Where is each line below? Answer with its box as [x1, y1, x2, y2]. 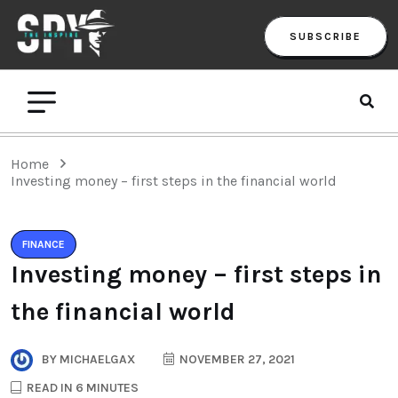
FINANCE [22, 237, 65, 251]
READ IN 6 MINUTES [24, 379, 139, 395]
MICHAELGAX [57, 351, 135, 367]
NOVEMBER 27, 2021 [177, 351, 295, 367]
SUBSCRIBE [290, 29, 362, 43]
